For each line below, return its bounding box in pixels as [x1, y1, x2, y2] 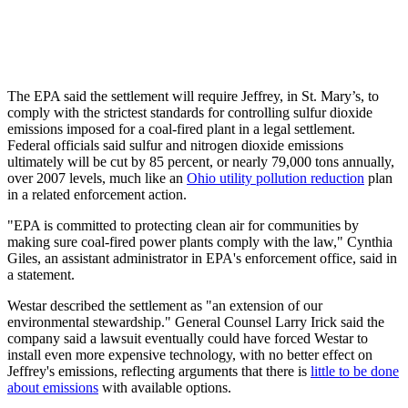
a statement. [7, 266, 75, 282]
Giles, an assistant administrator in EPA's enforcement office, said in [7, 250, 397, 266]
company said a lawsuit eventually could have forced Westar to [7, 330, 368, 346]
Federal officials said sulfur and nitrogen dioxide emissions [7, 137, 343, 153]
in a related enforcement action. [7, 186, 187, 202]
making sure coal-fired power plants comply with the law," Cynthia [7, 233, 393, 250]
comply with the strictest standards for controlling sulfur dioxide [7, 104, 372, 120]
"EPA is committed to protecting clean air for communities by [7, 217, 359, 233]
